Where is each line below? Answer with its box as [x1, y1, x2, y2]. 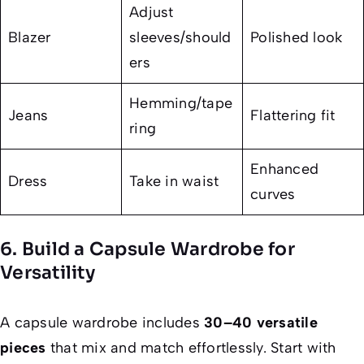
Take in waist [129, 172, 219, 191]
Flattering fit [250, 106, 336, 125]
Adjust [129, 3, 174, 22]
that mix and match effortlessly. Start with [45, 339, 336, 357]
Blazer [8, 28, 51, 47]
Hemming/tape [129, 94, 232, 113]
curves [250, 185, 296, 204]
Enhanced [250, 160, 318, 179]
